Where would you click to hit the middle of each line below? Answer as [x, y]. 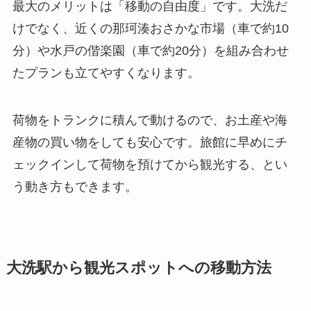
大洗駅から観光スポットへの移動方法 [138, 268]
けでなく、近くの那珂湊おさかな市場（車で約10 [150, 28]
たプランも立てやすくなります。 [106, 73]
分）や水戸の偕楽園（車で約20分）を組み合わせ [150, 50]
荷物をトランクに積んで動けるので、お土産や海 [150, 120]
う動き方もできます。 [75, 186]
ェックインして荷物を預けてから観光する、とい [150, 164]
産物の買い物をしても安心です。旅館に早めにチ [150, 142]
